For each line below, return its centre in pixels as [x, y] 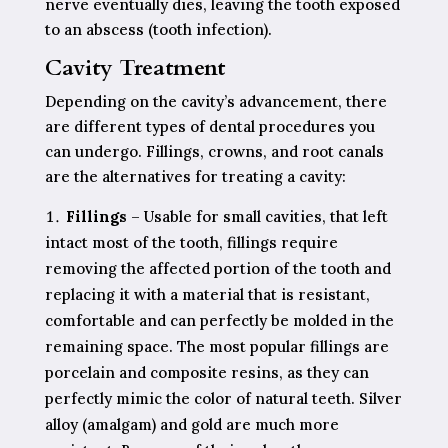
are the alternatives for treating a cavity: [195, 176]
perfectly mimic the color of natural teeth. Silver [223, 398]
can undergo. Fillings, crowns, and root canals [214, 151]
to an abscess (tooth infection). [158, 29]
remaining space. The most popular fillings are [216, 346]
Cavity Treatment [134, 67]
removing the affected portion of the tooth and [217, 268]
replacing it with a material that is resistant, [207, 294]
